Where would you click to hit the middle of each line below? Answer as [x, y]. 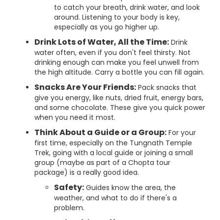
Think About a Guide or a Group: [100, 132]
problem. [69, 208]
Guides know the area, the [130, 188]
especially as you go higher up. [107, 27]
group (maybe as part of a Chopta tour [102, 163]
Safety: [69, 187]
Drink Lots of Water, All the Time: [102, 42]
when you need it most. [75, 117]
